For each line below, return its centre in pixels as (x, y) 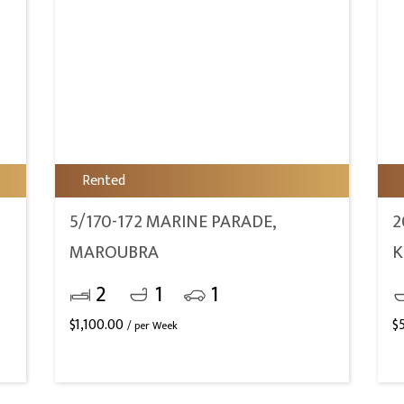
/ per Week (153, 326)
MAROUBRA (115, 252)
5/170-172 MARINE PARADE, (173, 222)
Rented (104, 181)
